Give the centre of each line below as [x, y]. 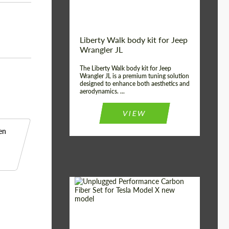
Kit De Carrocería [163, 216]
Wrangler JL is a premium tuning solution [134, 76]
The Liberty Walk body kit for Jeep [125, 68]
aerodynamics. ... [102, 91]
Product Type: [100, 217]
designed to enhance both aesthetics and [135, 84]
